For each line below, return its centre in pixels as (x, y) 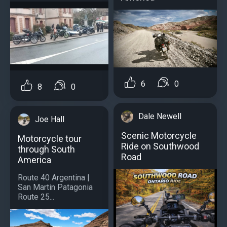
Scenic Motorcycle (159, 135)
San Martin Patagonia (55, 187)
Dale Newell (160, 116)
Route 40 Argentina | (54, 177)
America (34, 160)
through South (46, 149)
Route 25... (36, 197)
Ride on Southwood (160, 146)
